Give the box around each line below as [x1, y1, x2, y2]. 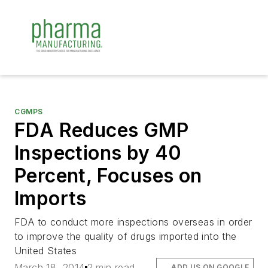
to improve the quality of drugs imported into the [14, 230, 237, 242]
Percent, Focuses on [14, 164, 202, 187]
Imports [14, 187, 87, 210]
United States [14, 245, 77, 257]
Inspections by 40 [14, 141, 182, 165]
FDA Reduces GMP [14, 118, 188, 142]
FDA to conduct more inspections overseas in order [14, 216, 252, 228]
